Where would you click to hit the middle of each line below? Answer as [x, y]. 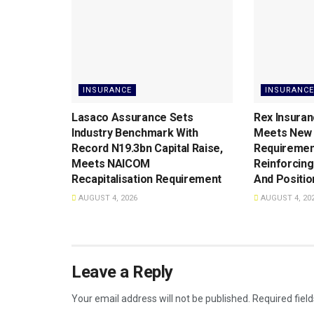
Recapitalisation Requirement [147, 179]
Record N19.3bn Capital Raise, [147, 149]
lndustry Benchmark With [135, 133]
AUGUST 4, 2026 [107, 198]
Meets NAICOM [111, 164]
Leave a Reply [122, 272]
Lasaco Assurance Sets [132, 118]
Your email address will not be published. [161, 299]
